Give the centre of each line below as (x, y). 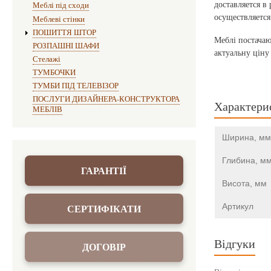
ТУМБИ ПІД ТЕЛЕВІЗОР (75, 86)
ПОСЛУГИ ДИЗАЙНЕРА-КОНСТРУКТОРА (106, 99)
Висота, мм (244, 183)
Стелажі (46, 59)
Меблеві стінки (58, 19)
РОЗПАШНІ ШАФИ (66, 45)
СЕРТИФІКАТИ (104, 208)
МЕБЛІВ (47, 109)
